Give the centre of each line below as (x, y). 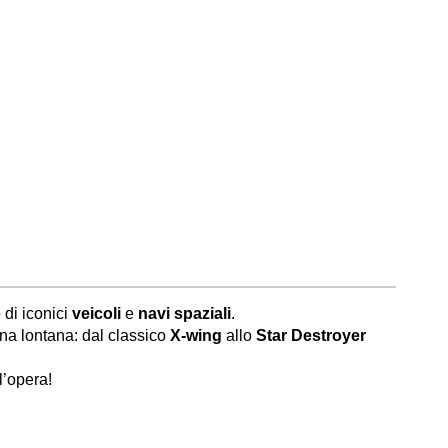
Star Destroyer (311, 335)
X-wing (196, 335)
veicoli (96, 313)
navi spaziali (184, 313)
